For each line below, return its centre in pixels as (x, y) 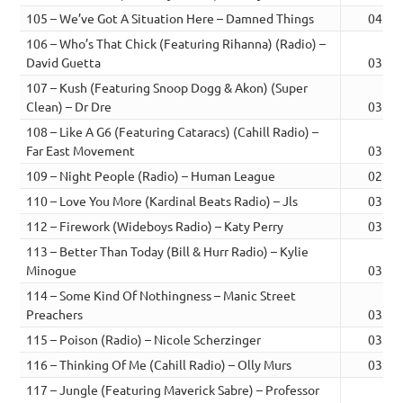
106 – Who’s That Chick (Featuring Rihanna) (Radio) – (176, 43)
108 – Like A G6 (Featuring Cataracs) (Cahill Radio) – (173, 131)
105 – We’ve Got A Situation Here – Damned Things (170, 18)
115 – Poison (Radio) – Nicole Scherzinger (144, 339)
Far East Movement (81, 150)
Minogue (52, 269)
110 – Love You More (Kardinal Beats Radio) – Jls (162, 200)
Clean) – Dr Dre (69, 106)
